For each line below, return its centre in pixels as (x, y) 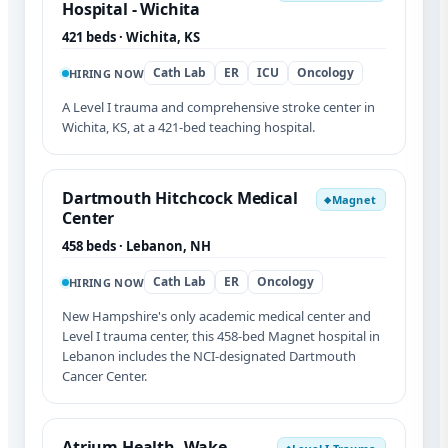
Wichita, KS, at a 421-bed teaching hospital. (188, 127)
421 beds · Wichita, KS (131, 37)
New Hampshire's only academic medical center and (216, 316)
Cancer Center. (104, 376)
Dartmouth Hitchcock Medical (180, 198)
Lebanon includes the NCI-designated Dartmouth (209, 356)
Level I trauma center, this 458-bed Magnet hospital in (221, 336)
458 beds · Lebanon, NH (136, 246)
